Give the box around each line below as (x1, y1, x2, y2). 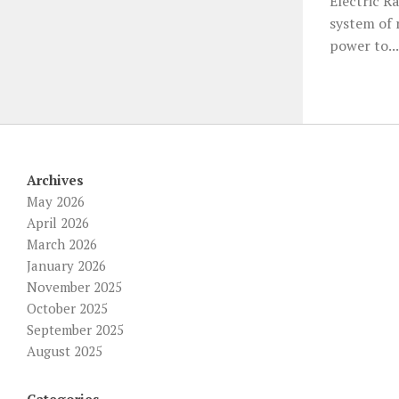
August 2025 (27, 341, 102, 360)
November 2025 (27, 277, 122, 296)
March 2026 (27, 234, 97, 253)
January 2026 (27, 256, 106, 274)
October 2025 (27, 298, 108, 317)
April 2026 (27, 213, 89, 232)
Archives (27, 170, 84, 189)
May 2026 (27, 191, 85, 210)
